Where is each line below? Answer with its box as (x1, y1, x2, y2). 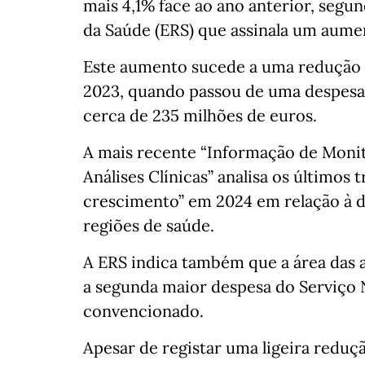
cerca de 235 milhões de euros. (83, 105, 317, 125)
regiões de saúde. (83, 215, 214, 235)
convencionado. (83, 301, 204, 321)
